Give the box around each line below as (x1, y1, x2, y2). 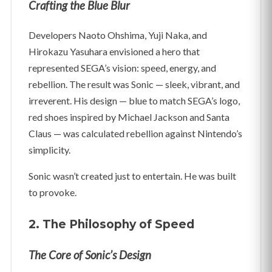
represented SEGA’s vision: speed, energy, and (29, 62, 216, 73)
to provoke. (29, 186, 76, 198)
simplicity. (29, 144, 70, 155)
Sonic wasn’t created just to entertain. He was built (29, 170, 236, 182)
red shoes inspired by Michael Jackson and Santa (29, 111, 229, 123)
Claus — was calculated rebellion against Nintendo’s (29, 127, 242, 139)
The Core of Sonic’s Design (29, 248, 151, 262)
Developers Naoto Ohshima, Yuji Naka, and (29, 29, 207, 41)
